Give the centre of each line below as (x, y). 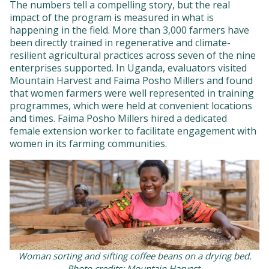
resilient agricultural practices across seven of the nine (133, 56)
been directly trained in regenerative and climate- (120, 43)
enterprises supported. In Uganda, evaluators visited (128, 68)
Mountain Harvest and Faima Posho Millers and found (131, 81)
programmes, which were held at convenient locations (131, 106)
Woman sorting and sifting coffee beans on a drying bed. (134, 256)
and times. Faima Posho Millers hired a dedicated (118, 119)
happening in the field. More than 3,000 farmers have (129, 30)
